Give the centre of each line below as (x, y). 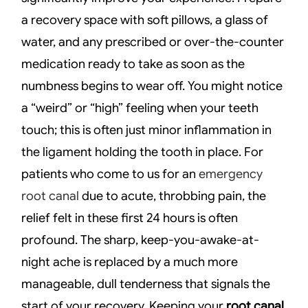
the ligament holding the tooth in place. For (143, 152)
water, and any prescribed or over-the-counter (153, 42)
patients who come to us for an (110, 174)
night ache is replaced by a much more (130, 262)
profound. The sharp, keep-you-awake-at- (141, 240)
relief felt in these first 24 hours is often (130, 218)
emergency (231, 174)
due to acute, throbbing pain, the (173, 196)
